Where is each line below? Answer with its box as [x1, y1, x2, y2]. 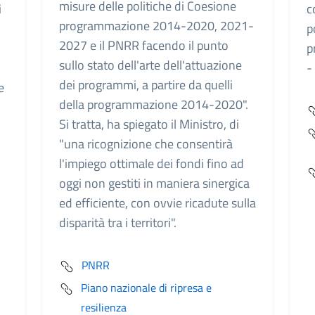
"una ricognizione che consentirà [59, 134, 233, 153]
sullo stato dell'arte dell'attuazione [59, 55, 242, 75]
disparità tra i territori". [59, 212, 176, 232]
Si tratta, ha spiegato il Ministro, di [59, 114, 239, 134]
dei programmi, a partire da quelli [59, 75, 233, 94]
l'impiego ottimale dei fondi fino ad [59, 153, 244, 173]
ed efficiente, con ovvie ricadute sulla [59, 193, 256, 212]
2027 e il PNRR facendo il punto [59, 35, 229, 55]
